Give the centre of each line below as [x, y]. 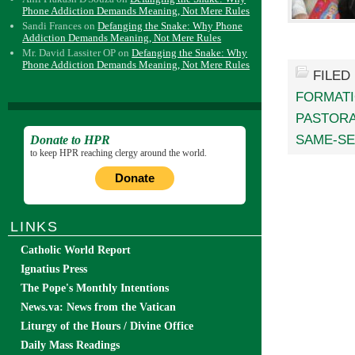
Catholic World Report [76, 250]
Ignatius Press [54, 269]
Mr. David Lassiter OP [69, 53]
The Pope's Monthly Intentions [95, 288]
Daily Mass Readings [70, 345]
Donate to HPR [70, 140]
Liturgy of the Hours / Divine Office [107, 326]
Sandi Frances [52, 26]
